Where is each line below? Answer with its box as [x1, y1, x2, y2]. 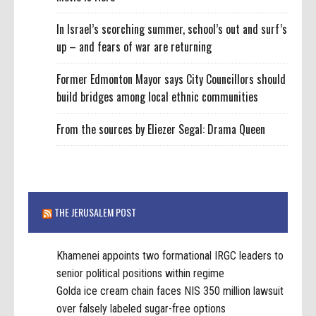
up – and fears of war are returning [56, 38, 212, 56]
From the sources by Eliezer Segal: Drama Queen [56, 121, 266, 138]
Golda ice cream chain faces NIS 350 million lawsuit [56, 284, 284, 298]
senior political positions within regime [56, 266, 225, 280]
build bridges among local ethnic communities [56, 88, 259, 106]
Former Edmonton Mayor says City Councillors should [56, 71, 286, 88]
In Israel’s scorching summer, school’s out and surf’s [56, 20, 288, 38]
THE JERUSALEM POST [54, 204, 137, 219]
